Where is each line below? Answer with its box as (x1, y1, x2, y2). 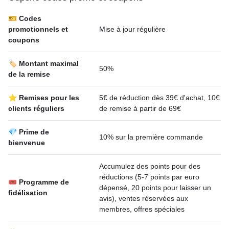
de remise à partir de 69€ (99, 104, 181, 112)
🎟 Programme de (8, 178, 69, 186)
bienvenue (8, 139, 45, 147)
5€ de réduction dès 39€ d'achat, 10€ (99, 94, 220, 102)
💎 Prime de (8, 128, 49, 136)
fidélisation (8, 189, 48, 197)
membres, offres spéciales (99, 205, 185, 213)
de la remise (8, 70, 50, 78)
